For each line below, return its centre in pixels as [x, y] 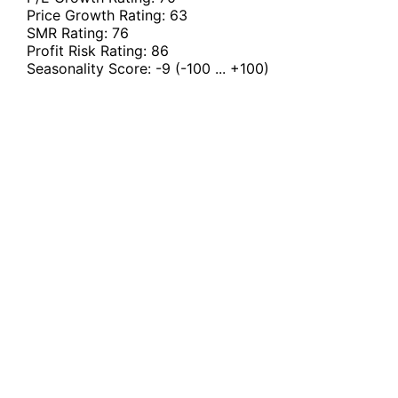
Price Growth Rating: [98, 16]
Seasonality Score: [91, 69]
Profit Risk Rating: [89, 51]
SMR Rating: [69, 33]
